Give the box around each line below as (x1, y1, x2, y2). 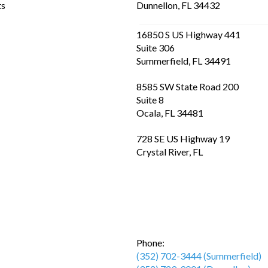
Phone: (136, 236, 165, 248)
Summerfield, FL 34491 (136, 54, 232, 66)
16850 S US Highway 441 (136, 28, 241, 40)
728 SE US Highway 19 (136, 132, 230, 144)
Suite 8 (136, 93, 165, 105)
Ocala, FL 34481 (136, 106, 204, 118)
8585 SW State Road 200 (136, 80, 239, 92)
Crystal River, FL (136, 145, 203, 157)
